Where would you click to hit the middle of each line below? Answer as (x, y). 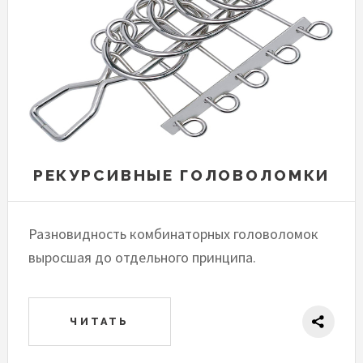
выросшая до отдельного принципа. (143, 257)
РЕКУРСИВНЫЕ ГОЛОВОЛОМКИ (181, 175)
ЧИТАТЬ (100, 321)
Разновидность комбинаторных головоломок (174, 233)
